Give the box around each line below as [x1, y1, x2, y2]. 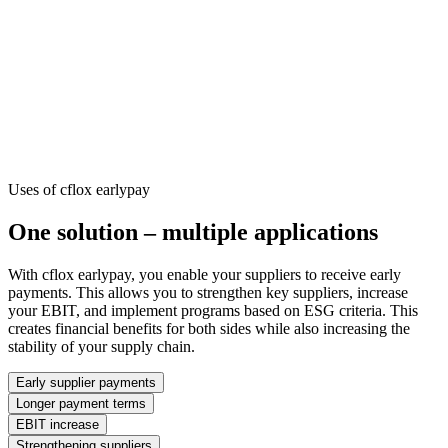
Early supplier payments [16, 374, 156, 390]
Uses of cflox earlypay [8, 181, 150, 199]
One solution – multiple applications [8, 219, 378, 246]
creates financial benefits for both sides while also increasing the [8, 319, 410, 337]
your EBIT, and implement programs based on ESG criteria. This [8, 301, 418, 319]
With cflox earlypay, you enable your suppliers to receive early [8, 265, 401, 283]
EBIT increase [16, 416, 99, 432]
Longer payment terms [16, 395, 146, 411]
